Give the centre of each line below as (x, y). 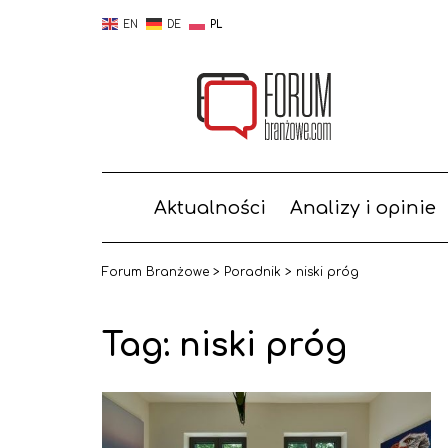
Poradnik (252, 272)
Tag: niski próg (224, 346)
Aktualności (209, 208)
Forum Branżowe (155, 272)
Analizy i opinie (362, 208)
